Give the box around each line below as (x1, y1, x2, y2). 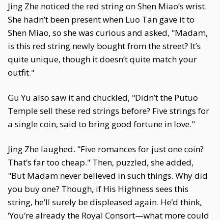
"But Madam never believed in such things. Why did (8, 170, 208, 181)
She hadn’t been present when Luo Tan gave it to (8, 14, 194, 25)
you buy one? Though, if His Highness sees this (8, 183, 189, 194)
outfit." (8, 67, 34, 78)
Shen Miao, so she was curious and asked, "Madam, (8, 27, 208, 38)
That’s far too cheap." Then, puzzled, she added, (8, 157, 193, 168)
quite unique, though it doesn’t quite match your (8, 54, 197, 65)
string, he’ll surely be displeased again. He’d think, (8, 196, 202, 208)
